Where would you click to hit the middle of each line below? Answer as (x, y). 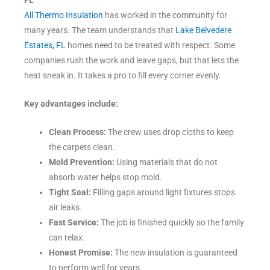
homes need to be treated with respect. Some (150, 46)
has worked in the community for (165, 15)
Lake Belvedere (203, 30)
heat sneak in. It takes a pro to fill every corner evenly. (123, 76)
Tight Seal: (70, 193)
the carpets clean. (82, 147)
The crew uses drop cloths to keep (170, 132)
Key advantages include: (71, 104)
